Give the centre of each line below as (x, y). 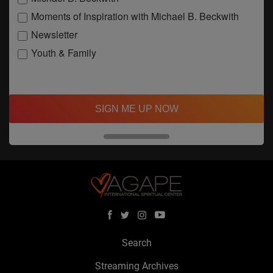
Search (136, 243)
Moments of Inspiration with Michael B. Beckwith (135, 16)
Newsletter (54, 35)
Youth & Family (64, 53)
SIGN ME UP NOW (136, 108)
